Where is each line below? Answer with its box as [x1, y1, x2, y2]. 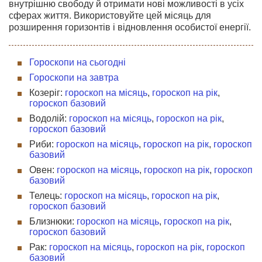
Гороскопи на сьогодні [29, 57, 126, 67]
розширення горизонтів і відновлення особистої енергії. [9, 22, 251, 32]
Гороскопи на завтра [29, 73, 119, 82]
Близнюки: [29, 216, 77, 226]
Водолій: [29, 113, 69, 123]
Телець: [29, 191, 64, 201]
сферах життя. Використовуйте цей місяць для [9, 11, 211, 20]
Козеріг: [29, 88, 65, 98]
